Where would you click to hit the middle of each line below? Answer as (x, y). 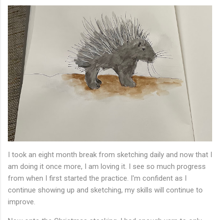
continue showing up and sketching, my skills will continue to (105, 190)
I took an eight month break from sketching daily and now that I (110, 155)
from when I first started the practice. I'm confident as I (97, 179)
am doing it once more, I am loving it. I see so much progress (107, 167)
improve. (23, 202)
